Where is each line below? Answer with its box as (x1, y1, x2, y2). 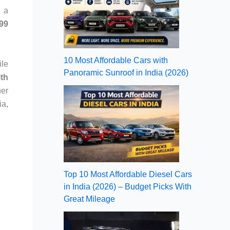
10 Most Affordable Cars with (64, 55, 168, 65)
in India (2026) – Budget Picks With (64, 182, 191, 191)
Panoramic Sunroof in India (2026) (64, 68, 188, 77)
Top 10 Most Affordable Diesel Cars (64, 169, 192, 179)
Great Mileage (64, 194, 115, 203)
